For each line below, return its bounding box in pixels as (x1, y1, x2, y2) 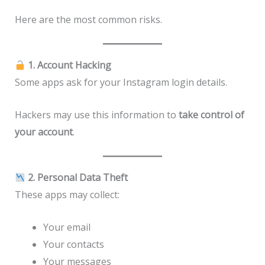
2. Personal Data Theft (25, 171, 128, 185)
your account (14, 125, 73, 138)
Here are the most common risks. (14, 12, 162, 26)
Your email (43, 221, 91, 234)
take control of (178, 108, 244, 121)
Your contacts (43, 238, 104, 251)
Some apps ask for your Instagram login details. (14, 76, 227, 89)
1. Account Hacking (25, 59, 111, 72)
